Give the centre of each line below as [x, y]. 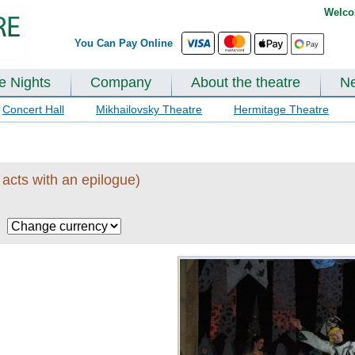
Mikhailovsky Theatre [149, 109]
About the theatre [246, 82]
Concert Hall [33, 109]
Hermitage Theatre [281, 109]
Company [121, 82]
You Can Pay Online [127, 43]
